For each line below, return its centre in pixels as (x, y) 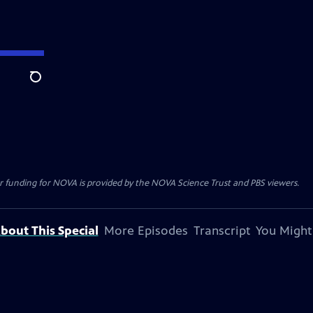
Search (46, 85)
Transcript (221, 231)
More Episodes (146, 231)
